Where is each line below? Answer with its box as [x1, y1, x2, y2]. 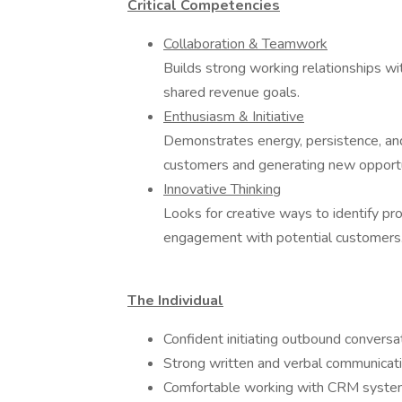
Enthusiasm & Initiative [163, 107, 304, 127]
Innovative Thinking [163, 179, 281, 199]
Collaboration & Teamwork [163, 34, 328, 54]
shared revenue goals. [163, 83, 300, 102]
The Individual [127, 291, 223, 310]
